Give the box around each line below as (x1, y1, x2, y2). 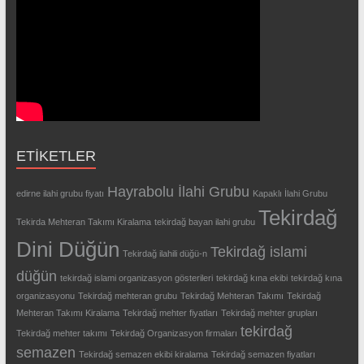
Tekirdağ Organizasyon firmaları (110, 328, 237, 338)
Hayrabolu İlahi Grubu (106, 184, 249, 200)
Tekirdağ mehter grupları (220, 308, 318, 318)
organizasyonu (15, 291, 75, 301)
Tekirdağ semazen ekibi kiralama (78, 349, 208, 359)
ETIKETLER (15, 148, 96, 164)
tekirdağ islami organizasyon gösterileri (59, 273, 213, 283)
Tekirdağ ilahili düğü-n (122, 249, 207, 258)
